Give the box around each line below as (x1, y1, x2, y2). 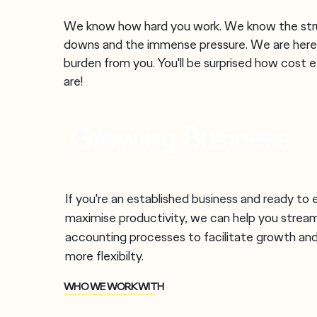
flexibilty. (96, 248, 144, 265)
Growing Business (70, 120, 290, 157)
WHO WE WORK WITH (64, 279, 163, 294)
